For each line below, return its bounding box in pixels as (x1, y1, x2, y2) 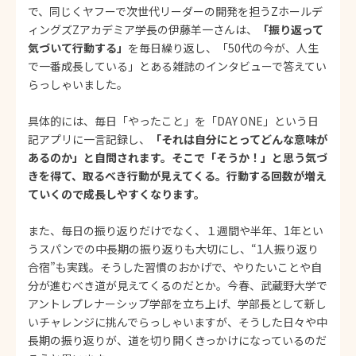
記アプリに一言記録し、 (28, 130, 150, 147)
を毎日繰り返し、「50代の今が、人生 (128, 39, 319, 56)
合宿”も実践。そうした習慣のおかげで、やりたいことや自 (28, 258, 322, 275)
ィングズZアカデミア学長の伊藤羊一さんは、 (28, 21, 257, 37)
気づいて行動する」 (28, 39, 128, 56)
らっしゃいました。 (28, 75, 128, 92)
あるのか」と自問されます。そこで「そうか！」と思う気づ (28, 149, 327, 165)
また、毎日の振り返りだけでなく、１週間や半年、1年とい (28, 222, 323, 238)
